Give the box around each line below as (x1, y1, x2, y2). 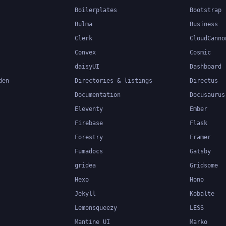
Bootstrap (190, 6, 221, 14)
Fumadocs (75, 147, 103, 155)
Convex (75, 48, 96, 56)
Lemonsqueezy (75, 204, 117, 211)
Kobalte (190, 190, 214, 197)
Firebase (75, 119, 103, 127)
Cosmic (190, 48, 211, 56)
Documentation (75, 91, 121, 98)
